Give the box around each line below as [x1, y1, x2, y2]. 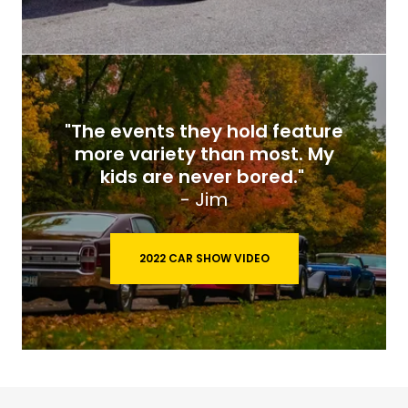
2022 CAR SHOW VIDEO [138, 250, 270, 266]
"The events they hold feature [65, 117, 343, 144]
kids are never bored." [99, 163, 309, 189]
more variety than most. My [74, 140, 334, 167]
